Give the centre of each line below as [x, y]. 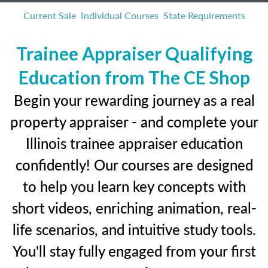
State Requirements [204, 15]
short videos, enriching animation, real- [134, 208]
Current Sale [49, 15]
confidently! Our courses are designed [134, 165]
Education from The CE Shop [134, 77]
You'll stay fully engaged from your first [134, 251]
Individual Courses [119, 15]
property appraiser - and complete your [134, 121]
